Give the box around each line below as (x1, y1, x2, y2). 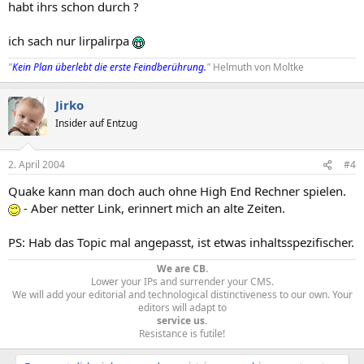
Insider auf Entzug (55, 115, 137, 130)
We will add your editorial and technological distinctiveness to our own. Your (11, 288, 353, 301)
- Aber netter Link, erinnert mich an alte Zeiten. (20, 200, 285, 216)
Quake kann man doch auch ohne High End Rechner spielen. (8, 183, 346, 199)
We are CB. (156, 262, 208, 275)
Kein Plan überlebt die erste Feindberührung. (12, 59, 206, 74)
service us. (157, 314, 207, 327)
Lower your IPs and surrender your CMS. (90, 275, 274, 288)
